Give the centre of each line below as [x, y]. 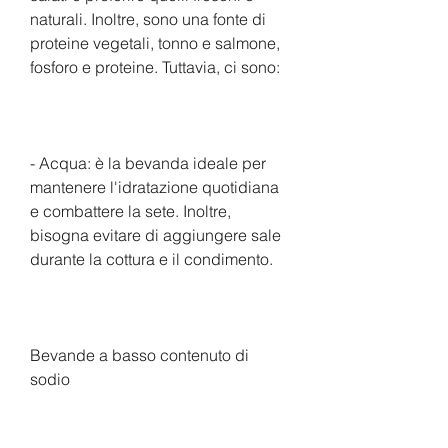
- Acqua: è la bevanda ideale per [148, 162]
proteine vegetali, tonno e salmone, [155, 42]
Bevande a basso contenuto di [139, 354]
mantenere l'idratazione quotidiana [154, 186]
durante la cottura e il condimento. [151, 258]
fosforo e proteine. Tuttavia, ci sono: [155, 66]
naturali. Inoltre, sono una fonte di [148, 18]
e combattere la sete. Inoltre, [130, 210]
